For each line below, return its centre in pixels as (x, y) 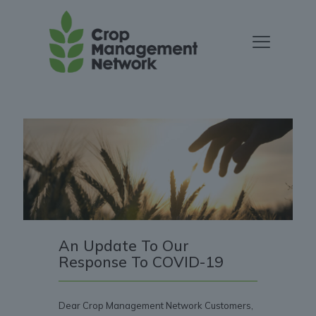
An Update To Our (124, 246)
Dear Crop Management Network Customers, (156, 306)
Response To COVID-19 (141, 262)
